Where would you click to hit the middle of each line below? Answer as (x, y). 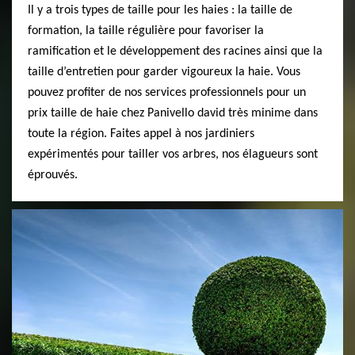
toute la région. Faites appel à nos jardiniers (141, 134)
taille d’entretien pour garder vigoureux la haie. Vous (164, 72)
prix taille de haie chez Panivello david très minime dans (173, 113)
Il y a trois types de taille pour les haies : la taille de (160, 10)
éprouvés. (53, 175)
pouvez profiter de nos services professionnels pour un (167, 93)
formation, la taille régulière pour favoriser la (146, 31)
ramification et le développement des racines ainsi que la (175, 52)
